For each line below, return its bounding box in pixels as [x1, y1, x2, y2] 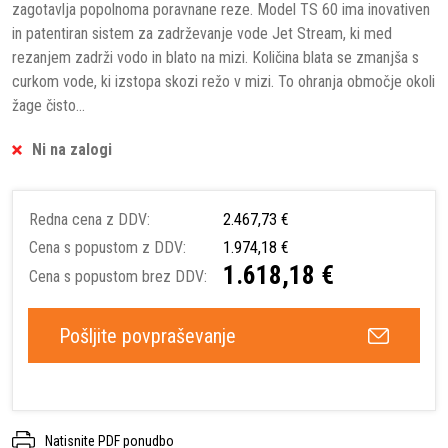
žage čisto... [12, 95, 85, 115]
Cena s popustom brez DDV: [29, 266, 207, 286]
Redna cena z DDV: [29, 209, 150, 229]
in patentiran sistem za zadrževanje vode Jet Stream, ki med [12, 23, 392, 43]
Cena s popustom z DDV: [29, 237, 186, 257]
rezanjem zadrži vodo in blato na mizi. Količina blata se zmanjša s [12, 47, 419, 67]
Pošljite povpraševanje [59, 323, 236, 348]
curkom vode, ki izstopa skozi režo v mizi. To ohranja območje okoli [12, 71, 435, 91]
